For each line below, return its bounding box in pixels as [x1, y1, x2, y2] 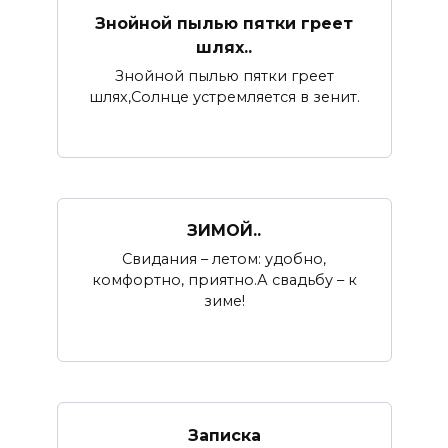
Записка [187, 425, 261, 445]
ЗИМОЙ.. [187, 221, 261, 241]
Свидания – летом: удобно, [122, 250, 326, 269]
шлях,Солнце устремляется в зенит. [88, 88, 360, 107]
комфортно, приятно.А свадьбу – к [91, 271, 357, 290]
